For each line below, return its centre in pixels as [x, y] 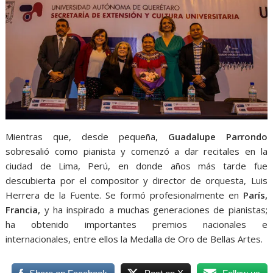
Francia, [23, 210]
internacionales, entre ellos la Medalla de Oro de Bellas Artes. [134, 239]
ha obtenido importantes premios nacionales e [136, 225]
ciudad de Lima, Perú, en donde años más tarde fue [136, 166]
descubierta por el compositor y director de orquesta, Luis [136, 181]
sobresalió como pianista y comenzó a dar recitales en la [136, 151]
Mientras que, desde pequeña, [87, 137]
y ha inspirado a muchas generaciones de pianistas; [154, 210]
